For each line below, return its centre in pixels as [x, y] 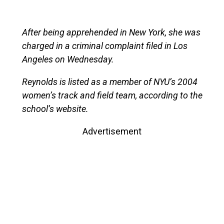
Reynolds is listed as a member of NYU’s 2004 [109, 81]
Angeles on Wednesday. [68, 59]
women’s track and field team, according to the [112, 95]
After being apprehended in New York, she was [111, 32]
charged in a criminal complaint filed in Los [104, 45]
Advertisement [112, 131]
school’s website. [55, 108]
